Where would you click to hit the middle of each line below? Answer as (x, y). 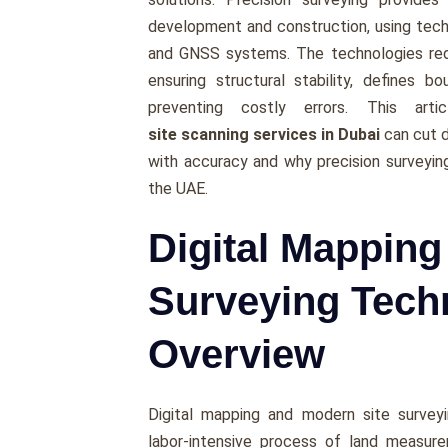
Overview (236, 354)
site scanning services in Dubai (264, 135)
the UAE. (178, 189)
